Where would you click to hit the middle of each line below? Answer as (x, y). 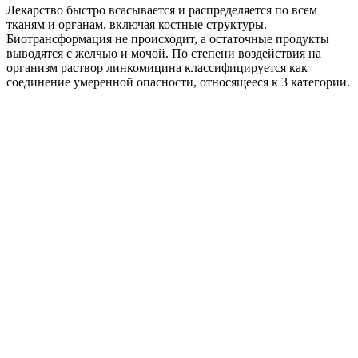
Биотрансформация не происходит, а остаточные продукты (168, 38)
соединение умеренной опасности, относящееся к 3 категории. (178, 82)
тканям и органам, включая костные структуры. (137, 24)
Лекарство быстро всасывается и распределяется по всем (162, 10)
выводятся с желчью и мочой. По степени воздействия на (164, 53)
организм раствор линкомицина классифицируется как (157, 67)
